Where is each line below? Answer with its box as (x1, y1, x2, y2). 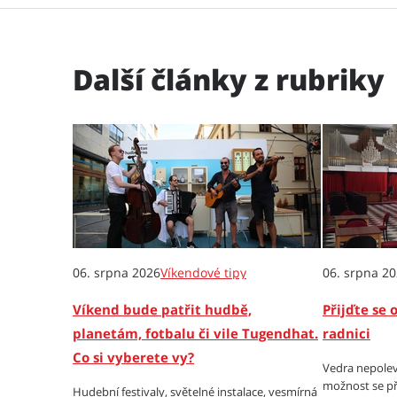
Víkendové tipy (160, 264, 246, 281)
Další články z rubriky (73, 60, 385, 98)
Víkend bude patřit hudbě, (73, 300, 252, 318)
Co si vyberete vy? (73, 348, 194, 366)
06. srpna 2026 (73, 264, 160, 281)
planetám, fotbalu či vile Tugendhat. (73, 324, 318, 342)
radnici (323, 324, 370, 342)
